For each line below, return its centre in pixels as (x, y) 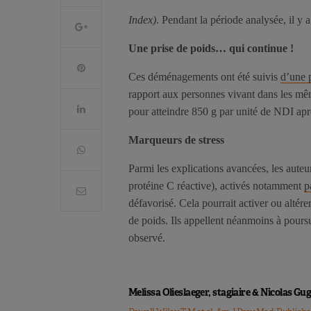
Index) (142, 20)
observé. (147, 238)
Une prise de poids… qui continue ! (211, 49)
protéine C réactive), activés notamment (216, 186)
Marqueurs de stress (176, 140)
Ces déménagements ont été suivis (204, 77)
